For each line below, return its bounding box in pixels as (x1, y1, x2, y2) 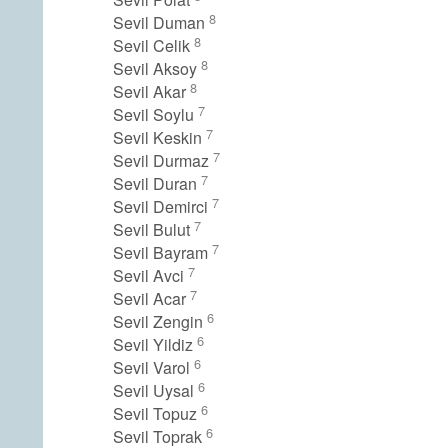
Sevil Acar (113, 286, 190, 310)
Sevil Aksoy (113, 56, 201, 80)
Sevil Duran (113, 171, 201, 195)
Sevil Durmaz (113, 148, 213, 172)
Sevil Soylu (113, 102, 198, 126)
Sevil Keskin (113, 125, 206, 149)
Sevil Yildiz (113, 332, 197, 356)
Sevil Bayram (113, 240, 212, 264)
